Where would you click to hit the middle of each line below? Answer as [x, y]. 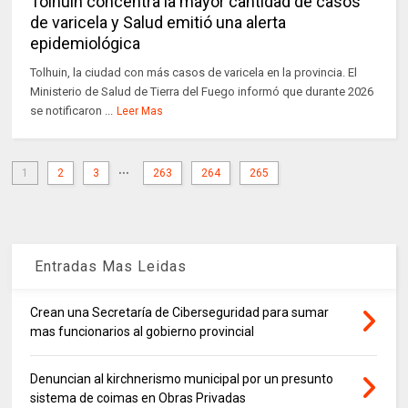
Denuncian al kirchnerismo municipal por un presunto [182, 379]
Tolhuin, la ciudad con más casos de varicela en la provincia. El [194, 72]
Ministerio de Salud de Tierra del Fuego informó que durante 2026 [202, 92]
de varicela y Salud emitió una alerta [158, 22]
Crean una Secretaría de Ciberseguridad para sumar [180, 313]
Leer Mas [140, 111]
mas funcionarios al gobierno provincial [143, 332]
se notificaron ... [72, 111]
